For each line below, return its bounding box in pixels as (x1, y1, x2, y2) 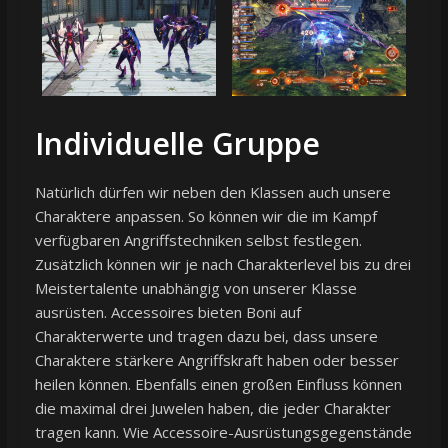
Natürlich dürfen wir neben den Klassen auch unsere (34, 182, 391, 203)
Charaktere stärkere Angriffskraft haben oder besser (34, 350, 399, 371)
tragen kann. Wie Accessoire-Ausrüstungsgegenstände (34, 422, 412, 443)
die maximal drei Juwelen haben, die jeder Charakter (34, 398, 391, 419)
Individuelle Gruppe (34, 123, 320, 165)
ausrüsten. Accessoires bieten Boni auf (34, 302, 301, 323)
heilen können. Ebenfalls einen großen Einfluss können (34, 374, 402, 395)
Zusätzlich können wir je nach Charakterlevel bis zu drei (34, 254, 411, 275)
